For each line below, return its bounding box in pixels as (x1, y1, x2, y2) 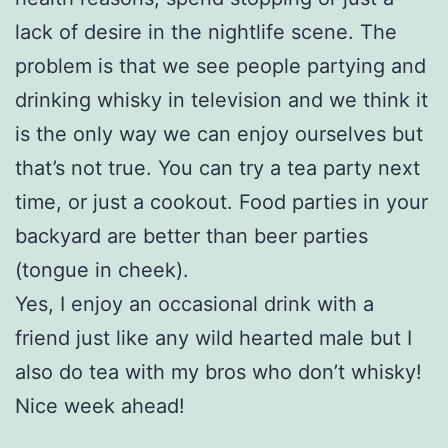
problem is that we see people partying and (15, 53, 426, 78)
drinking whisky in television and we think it (15, 87, 428, 112)
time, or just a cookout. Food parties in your (15, 189, 428, 214)
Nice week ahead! (15, 393, 185, 418)
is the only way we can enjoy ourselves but (15, 121, 423, 146)
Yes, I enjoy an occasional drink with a (15, 291, 374, 316)
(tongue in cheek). (15, 257, 189, 282)
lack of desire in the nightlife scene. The (15, 19, 397, 44)
